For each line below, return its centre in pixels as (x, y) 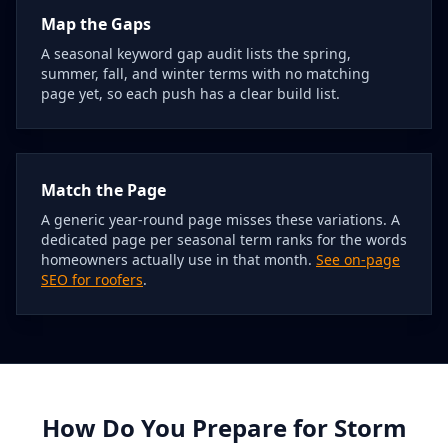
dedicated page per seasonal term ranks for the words (224, 239)
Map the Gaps (96, 24)
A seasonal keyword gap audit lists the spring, (196, 53)
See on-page (358, 259)
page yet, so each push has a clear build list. (190, 93)
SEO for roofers (92, 279)
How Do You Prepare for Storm (224, 427)
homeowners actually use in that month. (178, 259)
